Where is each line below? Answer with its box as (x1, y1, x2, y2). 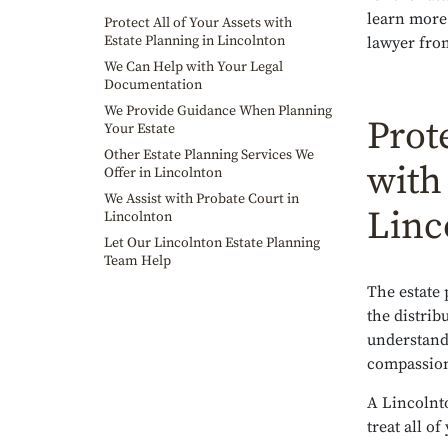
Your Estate (104, 120, 175, 138)
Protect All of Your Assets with (104, 14, 292, 32)
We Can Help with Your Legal (104, 58, 283, 76)
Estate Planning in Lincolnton (104, 32, 285, 50)
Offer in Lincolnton (104, 164, 222, 182)
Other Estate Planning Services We (104, 146, 314, 164)
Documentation (104, 76, 202, 94)
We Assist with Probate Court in (104, 190, 299, 208)
